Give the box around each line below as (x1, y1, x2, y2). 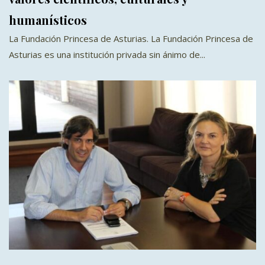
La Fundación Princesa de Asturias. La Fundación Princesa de (9, 32, 253, 44)
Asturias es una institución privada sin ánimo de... (9, 48, 205, 60)
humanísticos (9, 11, 87, 28)
